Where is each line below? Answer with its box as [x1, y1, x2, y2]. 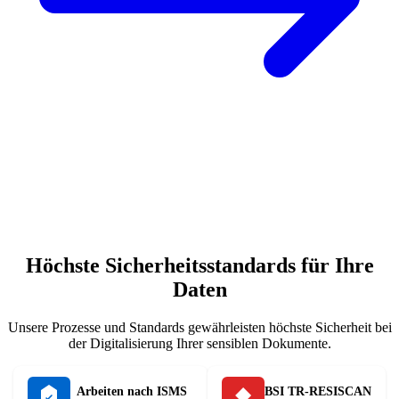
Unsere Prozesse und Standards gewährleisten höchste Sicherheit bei [7, 319, 392, 335]
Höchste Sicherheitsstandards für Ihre [25, 254, 374, 278]
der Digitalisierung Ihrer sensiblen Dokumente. [68, 335, 331, 351]
